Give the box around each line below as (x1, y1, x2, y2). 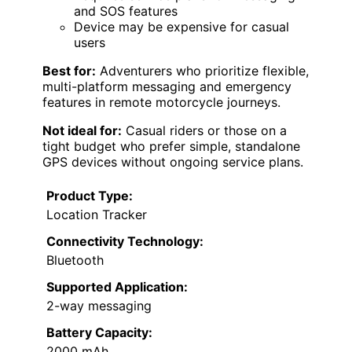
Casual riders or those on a (122, 123, 287, 139)
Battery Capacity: (46, 324, 152, 341)
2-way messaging (46, 298, 152, 314)
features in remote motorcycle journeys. (42, 94, 280, 111)
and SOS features (74, 3, 178, 20)
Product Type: (46, 188, 133, 204)
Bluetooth (46, 252, 104, 269)
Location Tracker (46, 207, 147, 223)
